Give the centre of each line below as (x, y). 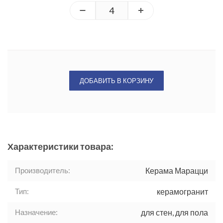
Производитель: (43, 170)
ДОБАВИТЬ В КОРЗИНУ (116, 81)
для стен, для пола (174, 213)
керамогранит (182, 192)
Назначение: (36, 212)
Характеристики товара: (60, 147)
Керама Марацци (177, 171)
